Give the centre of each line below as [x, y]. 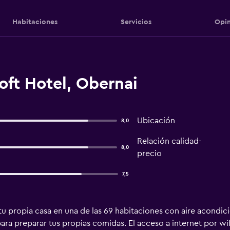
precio [149, 154]
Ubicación [156, 121]
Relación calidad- [169, 141]
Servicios [136, 22]
